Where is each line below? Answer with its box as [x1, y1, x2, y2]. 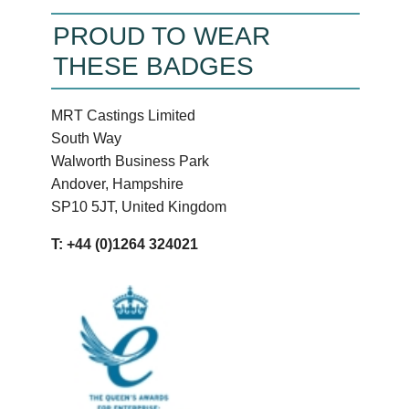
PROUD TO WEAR [53, 21, 271, 50]
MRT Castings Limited [51, 107, 196, 123]
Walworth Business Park [51, 152, 210, 169]
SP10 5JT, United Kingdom [51, 198, 227, 215]
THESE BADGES [53, 51, 255, 80]
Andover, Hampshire [51, 175, 184, 192]
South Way [51, 130, 122, 146]
